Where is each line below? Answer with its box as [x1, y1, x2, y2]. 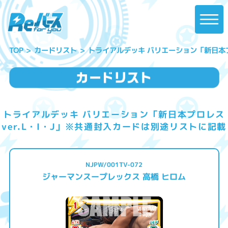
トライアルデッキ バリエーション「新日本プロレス [3, 108, 225, 120]
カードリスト [34, 44, 77, 55]
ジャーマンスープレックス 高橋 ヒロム [42, 170, 186, 182]
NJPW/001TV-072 [85, 160, 143, 169]
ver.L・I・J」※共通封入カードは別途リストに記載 [2, 120, 226, 132]
